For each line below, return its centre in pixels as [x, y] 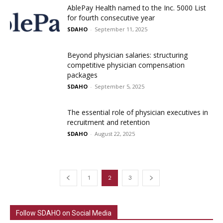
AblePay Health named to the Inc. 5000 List [137, 7]
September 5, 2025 [119, 86]
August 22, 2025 [115, 133]
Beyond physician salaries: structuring [127, 55]
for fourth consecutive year [111, 17]
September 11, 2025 [121, 29]
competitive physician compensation [126, 65]
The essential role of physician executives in [138, 112]
